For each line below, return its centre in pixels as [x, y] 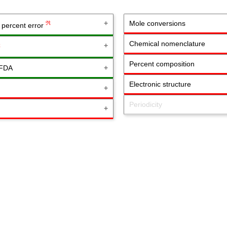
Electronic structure [160, 84]
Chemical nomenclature [167, 44]
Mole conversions [157, 23]
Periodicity [146, 104]
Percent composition [162, 64]
